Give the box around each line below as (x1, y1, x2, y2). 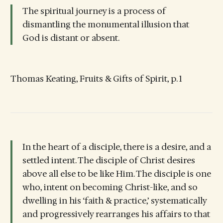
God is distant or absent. (22, 32, 119, 44)
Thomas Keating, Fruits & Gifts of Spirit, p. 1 (10, 73, 182, 84)
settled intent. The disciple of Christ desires (22, 154, 195, 166)
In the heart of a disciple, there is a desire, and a (22, 141, 211, 152)
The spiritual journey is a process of (22, 5, 166, 17)
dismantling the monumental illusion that (22, 19, 189, 30)
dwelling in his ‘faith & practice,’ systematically (22, 195, 207, 206)
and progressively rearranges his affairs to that (22, 208, 210, 220)
